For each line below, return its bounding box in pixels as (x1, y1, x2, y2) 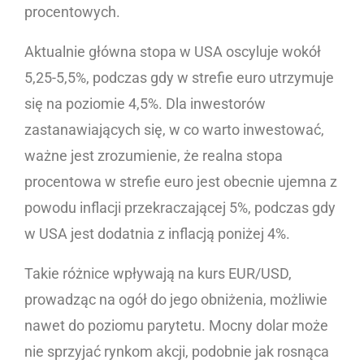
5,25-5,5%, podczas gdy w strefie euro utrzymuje (24, 69, 334, 87)
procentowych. (24, 3, 123, 21)
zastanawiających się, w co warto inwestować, (24, 121, 324, 139)
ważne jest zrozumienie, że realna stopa (24, 147, 283, 165)
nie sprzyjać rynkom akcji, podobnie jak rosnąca (24, 343, 329, 361)
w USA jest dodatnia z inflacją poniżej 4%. (24, 225, 293, 243)
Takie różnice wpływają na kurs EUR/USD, (24, 265, 292, 283)
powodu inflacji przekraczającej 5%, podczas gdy (24, 199, 336, 217)
